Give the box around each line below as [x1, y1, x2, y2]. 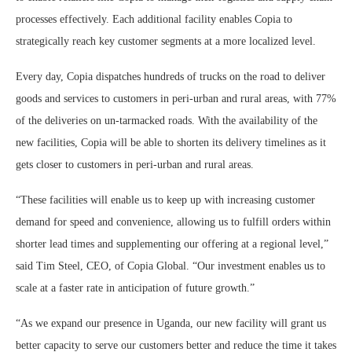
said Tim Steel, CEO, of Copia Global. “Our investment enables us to [16, 259, 325, 272]
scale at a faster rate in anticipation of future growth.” [16, 281, 255, 294]
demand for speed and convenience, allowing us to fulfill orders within [16, 215, 331, 228]
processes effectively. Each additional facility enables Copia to [16, 13, 292, 25]
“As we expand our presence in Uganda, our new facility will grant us [16, 317, 326, 329]
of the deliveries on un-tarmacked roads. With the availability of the [16, 114, 317, 126]
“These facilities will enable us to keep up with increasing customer [16, 193, 315, 206]
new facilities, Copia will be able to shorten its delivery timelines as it [16, 136, 326, 148]
